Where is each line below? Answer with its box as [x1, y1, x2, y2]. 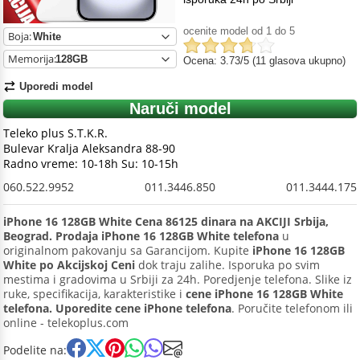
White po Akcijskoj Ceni [3, 257, 135, 272]
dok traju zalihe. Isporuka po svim [135, 257, 320, 272]
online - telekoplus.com [3, 315, 129, 330]
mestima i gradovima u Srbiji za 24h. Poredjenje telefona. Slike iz [3, 272, 352, 287]
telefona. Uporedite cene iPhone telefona [3, 301, 231, 316]
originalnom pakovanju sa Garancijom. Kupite [3, 243, 252, 258]
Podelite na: [3, 342, 67, 358]
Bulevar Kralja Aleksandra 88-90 [3, 141, 175, 156]
